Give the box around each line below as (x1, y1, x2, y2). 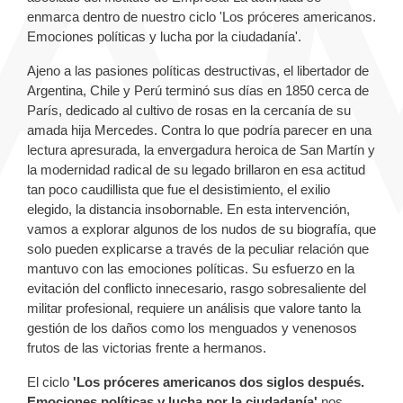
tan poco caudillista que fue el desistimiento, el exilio (27, 182, 330, 198)
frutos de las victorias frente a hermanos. (27, 340, 266, 356)
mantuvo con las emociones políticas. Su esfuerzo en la (27, 261, 354, 277)
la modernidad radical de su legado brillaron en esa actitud (27, 162, 365, 178)
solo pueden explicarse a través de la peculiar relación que (27, 241, 369, 257)
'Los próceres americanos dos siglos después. (73, 374, 364, 390)
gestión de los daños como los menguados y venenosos (27, 320, 357, 336)
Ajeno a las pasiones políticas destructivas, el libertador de (27, 63, 369, 79)
